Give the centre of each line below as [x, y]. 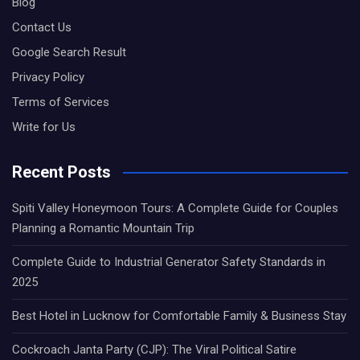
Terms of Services [61, 102]
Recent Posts [61, 172]
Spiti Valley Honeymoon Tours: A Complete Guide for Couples [175, 208]
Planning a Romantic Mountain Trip [103, 228]
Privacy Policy [48, 77]
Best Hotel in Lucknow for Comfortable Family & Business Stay [179, 316]
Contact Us [42, 27]
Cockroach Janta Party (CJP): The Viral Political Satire [154, 350]
